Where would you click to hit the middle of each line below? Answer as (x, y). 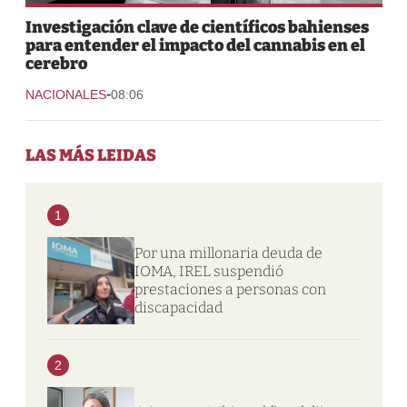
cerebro (56, 63)
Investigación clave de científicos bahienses (197, 27)
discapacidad (178, 307)
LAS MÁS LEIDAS (90, 155)
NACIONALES (65, 94)
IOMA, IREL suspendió (208, 271)
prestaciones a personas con (230, 289)
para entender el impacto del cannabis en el (195, 45)
